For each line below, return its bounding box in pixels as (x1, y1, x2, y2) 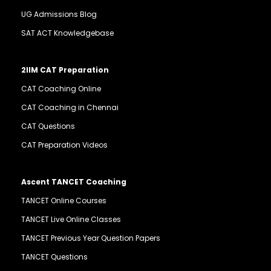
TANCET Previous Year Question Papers (21, 232, 160, 243)
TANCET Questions (21, 251, 88, 262)
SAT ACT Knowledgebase (21, 27, 114, 38)
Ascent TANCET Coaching (21, 176, 126, 187)
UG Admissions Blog (21, 8, 97, 19)
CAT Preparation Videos (21, 139, 108, 150)
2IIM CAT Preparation (21, 64, 109, 75)
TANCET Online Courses (21, 195, 106, 206)
